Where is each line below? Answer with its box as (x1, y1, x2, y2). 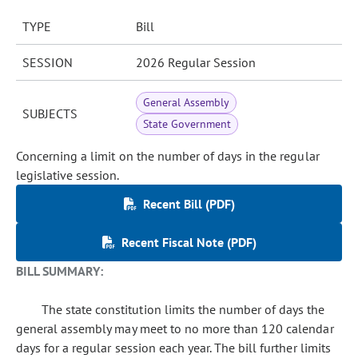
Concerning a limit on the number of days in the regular (16, 148, 320, 164)
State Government (143, 117, 232, 131)
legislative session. (16, 167, 120, 183)
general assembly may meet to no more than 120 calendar (16, 320, 334, 336)
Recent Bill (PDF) (142, 196, 235, 212)
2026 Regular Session (136, 54, 256, 70)
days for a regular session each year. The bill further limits (16, 340, 331, 356)
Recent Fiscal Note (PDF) (121, 234, 257, 250)
